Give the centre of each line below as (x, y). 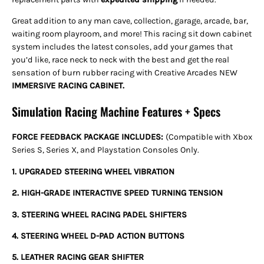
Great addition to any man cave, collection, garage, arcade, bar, (130, 21)
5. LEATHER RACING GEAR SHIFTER (78, 258)
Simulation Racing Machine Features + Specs (116, 112)
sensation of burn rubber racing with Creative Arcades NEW (125, 73)
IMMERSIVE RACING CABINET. (68, 86)
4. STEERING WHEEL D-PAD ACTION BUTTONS (98, 236)
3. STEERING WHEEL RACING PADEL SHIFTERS (99, 214)
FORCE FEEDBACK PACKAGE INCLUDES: (89, 137)
